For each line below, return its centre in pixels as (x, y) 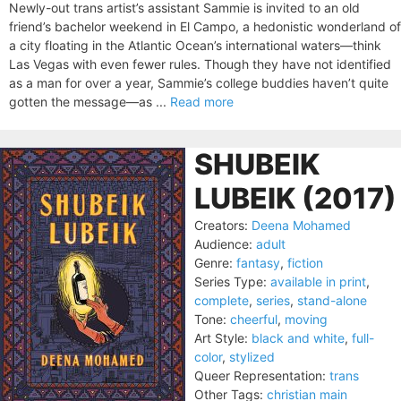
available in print (318, 282)
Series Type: (230, 282)
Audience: (223, 244)
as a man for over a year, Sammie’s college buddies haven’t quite (199, 83)
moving (306, 319)
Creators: (221, 225)
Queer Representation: (260, 375)
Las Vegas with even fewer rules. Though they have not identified (200, 64)
